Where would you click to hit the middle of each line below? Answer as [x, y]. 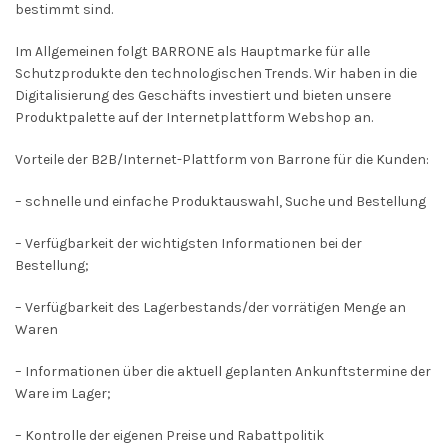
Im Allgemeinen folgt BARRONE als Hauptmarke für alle [192, 52]
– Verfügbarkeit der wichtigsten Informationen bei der [188, 244]
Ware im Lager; [63, 394]
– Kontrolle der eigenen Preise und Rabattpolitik [169, 436]
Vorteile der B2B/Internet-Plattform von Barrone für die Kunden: [222, 160]
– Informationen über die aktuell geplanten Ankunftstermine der [223, 372]
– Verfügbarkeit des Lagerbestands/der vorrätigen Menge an [210, 308]
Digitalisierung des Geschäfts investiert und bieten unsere [203, 96]
